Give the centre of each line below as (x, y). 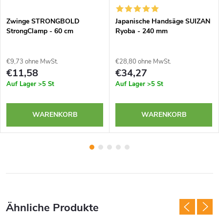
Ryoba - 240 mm (142, 31)
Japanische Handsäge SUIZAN (163, 22)
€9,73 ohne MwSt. (32, 62)
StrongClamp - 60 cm (40, 31)
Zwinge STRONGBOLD (43, 22)
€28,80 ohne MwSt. (143, 62)
